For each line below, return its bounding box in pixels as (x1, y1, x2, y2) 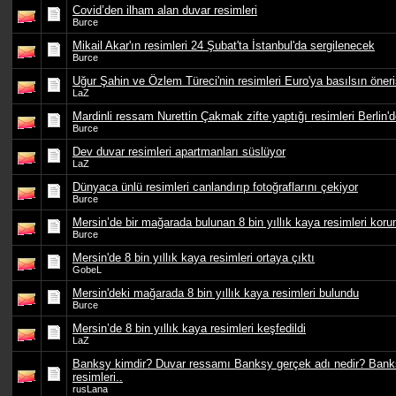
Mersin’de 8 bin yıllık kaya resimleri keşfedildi (72, 322, 306, 335)
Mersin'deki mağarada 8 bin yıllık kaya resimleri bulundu (72, 286, 359, 300)
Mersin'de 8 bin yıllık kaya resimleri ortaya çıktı (72, 251, 315, 264)
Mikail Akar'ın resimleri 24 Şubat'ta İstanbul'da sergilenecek (72, 39, 375, 52)
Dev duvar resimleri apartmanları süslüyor (72, 145, 286, 158)
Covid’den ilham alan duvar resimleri (72, 4, 257, 17)
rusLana (72, 384, 108, 394)
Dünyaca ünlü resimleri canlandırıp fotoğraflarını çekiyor (72, 180, 358, 194)
